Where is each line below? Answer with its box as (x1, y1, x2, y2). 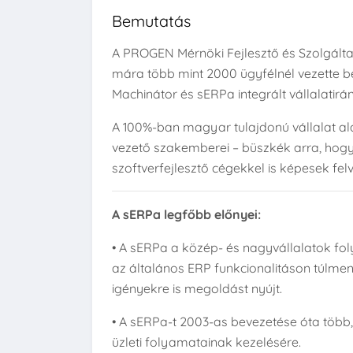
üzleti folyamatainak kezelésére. (112, 334, 301, 350)
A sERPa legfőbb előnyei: (112, 206, 261, 222)
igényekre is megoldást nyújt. (112, 281, 282, 296)
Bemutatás (112, 11, 191, 31)
